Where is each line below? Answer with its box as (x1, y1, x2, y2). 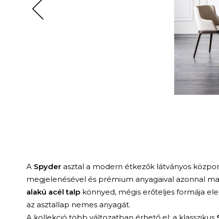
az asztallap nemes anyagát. (26, 200, 131, 210)
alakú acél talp (26, 187, 80, 197)
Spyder (33, 162, 61, 172)
